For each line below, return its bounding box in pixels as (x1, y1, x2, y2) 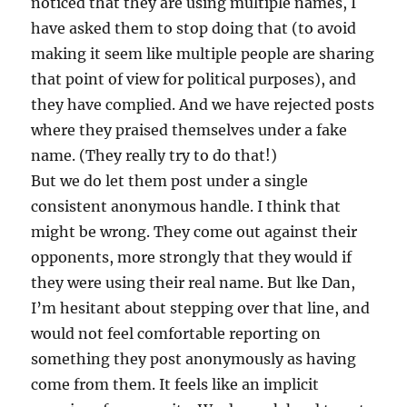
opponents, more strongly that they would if (31, 248, 352, 267)
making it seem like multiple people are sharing (31, 45, 375, 64)
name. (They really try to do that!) (31, 146, 278, 165)
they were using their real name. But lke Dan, (31, 273, 356, 293)
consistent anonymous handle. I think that (31, 197, 342, 216)
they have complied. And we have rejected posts (31, 95, 375, 114)
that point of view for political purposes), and (31, 70, 357, 89)
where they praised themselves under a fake (31, 121, 348, 140)
